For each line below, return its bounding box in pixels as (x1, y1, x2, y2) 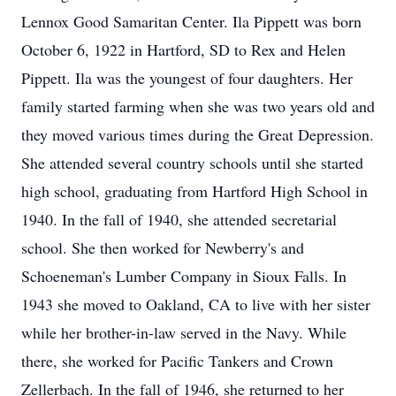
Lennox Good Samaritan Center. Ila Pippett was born (21, 11, 362, 32)
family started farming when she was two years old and (21, 95, 375, 117)
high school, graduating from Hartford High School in (21, 180, 368, 202)
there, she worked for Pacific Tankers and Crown (21, 350, 333, 371)
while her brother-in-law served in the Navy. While (21, 322, 346, 343)
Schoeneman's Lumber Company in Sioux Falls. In (21, 265, 346, 286)
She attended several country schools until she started (21, 152, 363, 173)
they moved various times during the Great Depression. (21, 124, 374, 145)
